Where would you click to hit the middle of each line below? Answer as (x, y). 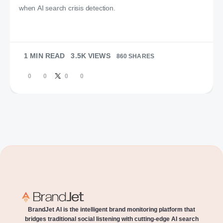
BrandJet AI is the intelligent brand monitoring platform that (111, 210)
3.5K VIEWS (91, 56)
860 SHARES (135, 56)
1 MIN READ (45, 56)
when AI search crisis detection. (67, 8)
